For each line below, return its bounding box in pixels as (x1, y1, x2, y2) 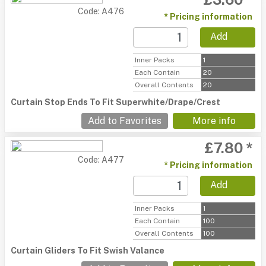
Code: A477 (78, 155, 124, 164)
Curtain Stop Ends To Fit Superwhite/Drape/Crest (11, 97, 220, 107)
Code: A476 (78, 7, 124, 16)
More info (192, 115, 236, 126)
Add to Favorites (88, 115, 161, 126)
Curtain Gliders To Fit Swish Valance (11, 246, 164, 255)
